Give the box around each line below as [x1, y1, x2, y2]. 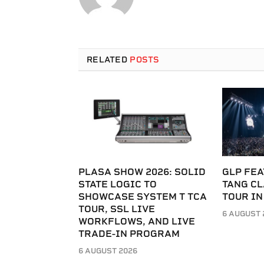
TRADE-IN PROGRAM [78, 227, 180, 239]
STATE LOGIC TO [78, 178, 157, 190]
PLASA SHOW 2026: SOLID [78, 166, 206, 177]
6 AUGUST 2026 [78, 246, 137, 255]
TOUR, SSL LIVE [78, 203, 155, 214]
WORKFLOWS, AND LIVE [78, 215, 195, 227]
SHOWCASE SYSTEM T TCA [78, 190, 207, 202]
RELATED [87, 54, 130, 64]
